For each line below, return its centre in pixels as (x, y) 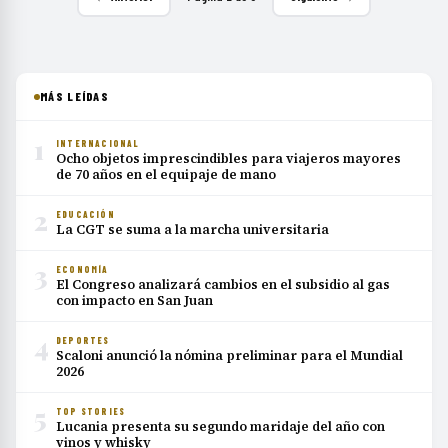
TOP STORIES (91, 411)
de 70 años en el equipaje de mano (166, 174)
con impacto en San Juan (134, 300)
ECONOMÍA (82, 269)
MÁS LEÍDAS (74, 96)
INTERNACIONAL (98, 143)
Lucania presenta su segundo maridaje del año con (220, 426)
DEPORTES (83, 340)
